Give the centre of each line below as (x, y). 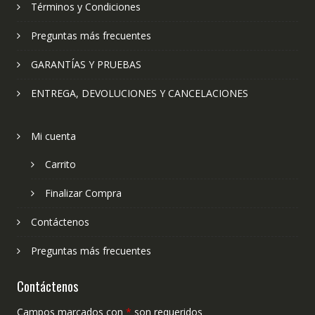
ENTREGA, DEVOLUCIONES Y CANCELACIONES (139, 94)
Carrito (60, 165)
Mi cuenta (53, 136)
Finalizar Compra (83, 193)
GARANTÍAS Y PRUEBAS (86, 65)
